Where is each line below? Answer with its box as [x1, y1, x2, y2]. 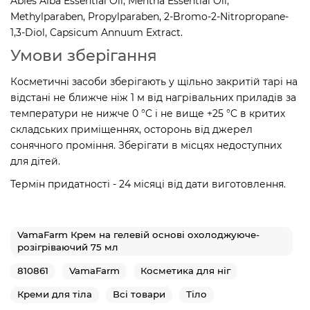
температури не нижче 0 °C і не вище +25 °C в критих [10, 107, 285, 120]
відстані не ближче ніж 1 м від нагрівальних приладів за [10, 91, 296, 104]
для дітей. [10, 154, 60, 167]
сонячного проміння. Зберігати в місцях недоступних [10, 138, 282, 152]
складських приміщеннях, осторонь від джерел [10, 122, 253, 136]
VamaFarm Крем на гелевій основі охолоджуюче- [17, 228, 259, 240]
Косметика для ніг [140, 264, 230, 276]
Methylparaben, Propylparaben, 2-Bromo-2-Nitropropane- [10, 10, 289, 23]
